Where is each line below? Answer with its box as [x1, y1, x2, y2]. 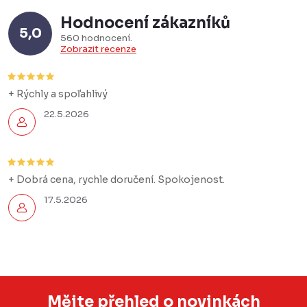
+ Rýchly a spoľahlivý [8, 87, 108, 100]
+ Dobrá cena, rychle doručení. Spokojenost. [8, 173, 225, 186]
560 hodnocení [60, 32, 132, 44]
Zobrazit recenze [60, 42, 136, 55]
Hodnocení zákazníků [60, 13, 230, 32]
